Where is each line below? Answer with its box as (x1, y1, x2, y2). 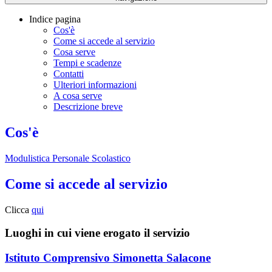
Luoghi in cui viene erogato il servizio (5, 226, 190, 240)
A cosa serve (53, 90, 102, 101)
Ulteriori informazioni (53, 80, 137, 90)
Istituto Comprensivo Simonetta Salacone (5, 251, 211, 265)
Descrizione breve (53, 101, 123, 112)
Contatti (53, 69, 84, 80)
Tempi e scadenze (53, 58, 121, 69)
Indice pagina (29, 14, 81, 25)
